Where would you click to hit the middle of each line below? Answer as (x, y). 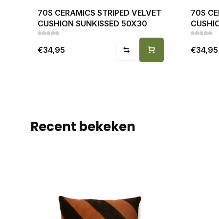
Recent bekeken (83, 126)
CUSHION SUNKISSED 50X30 (92, 23)
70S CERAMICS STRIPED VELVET (99, 12)
